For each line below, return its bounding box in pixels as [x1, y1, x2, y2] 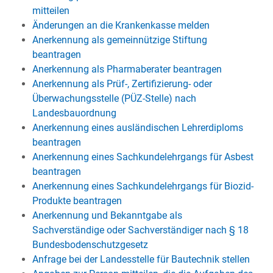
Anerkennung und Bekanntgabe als [32, 210, 182, 221]
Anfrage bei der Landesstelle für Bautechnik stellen [32, 253, 250, 265]
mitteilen [32, 5, 69, 16]
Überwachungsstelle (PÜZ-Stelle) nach [32, 93, 196, 104]
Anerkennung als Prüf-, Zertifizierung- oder [32, 78, 212, 90]
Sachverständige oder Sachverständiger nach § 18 [32, 224, 249, 236]
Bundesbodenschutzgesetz [32, 239, 148, 250]
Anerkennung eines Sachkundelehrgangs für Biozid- [32, 180, 253, 192]
